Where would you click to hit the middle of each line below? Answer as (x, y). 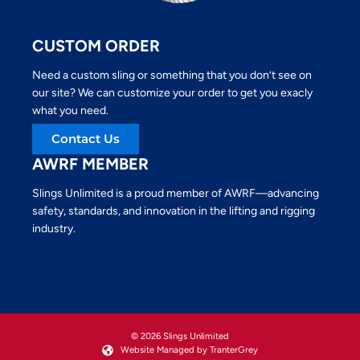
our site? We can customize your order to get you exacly (172, 93)
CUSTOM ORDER (96, 46)
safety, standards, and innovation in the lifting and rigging (174, 211)
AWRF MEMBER (90, 164)
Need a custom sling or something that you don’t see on (172, 75)
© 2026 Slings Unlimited (180, 336)
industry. (54, 228)
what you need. (70, 110)
